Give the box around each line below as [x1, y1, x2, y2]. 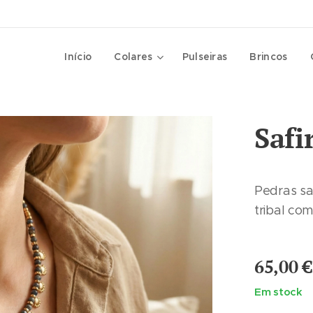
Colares [114, 50, 153, 63]
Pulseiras [182, 50, 228, 63]
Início [64, 50, 92, 63]
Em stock [254, 285, 303, 298]
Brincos [249, 50, 288, 63]
